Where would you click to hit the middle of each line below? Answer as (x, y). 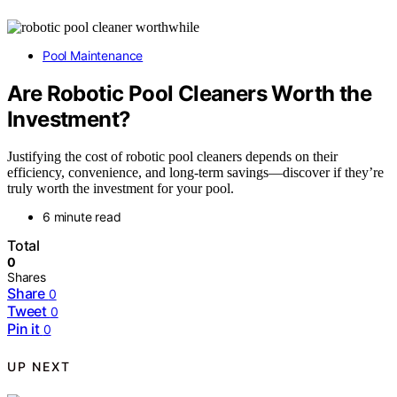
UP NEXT (39, 366)
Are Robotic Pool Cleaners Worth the (189, 93)
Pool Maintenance (93, 55)
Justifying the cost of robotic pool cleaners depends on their (172, 157)
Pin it (23, 329)
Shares (27, 277)
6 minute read (82, 217)
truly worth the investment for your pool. (121, 189)
